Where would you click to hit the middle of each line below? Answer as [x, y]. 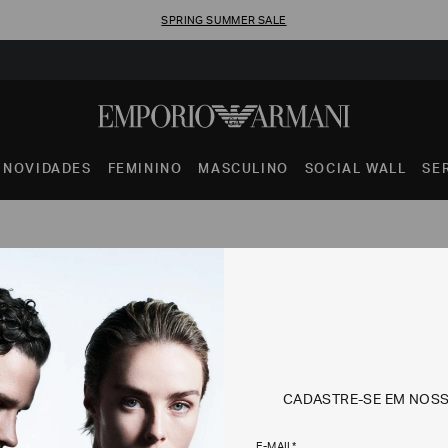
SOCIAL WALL [355, 170]
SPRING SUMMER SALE [224, 21]
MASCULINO [243, 170]
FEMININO [145, 170]
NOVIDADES [47, 170]
